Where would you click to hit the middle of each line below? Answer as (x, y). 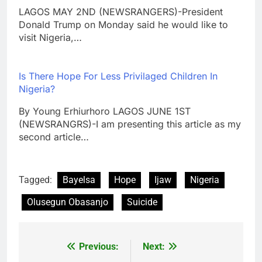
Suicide (142, 202)
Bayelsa (79, 180)
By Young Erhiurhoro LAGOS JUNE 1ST (105, 111)
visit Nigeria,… (50, 38)
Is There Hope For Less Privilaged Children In (118, 76)
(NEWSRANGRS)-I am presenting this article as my (130, 124)
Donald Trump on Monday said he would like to (123, 25)
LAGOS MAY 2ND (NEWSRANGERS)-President (121, 12)
